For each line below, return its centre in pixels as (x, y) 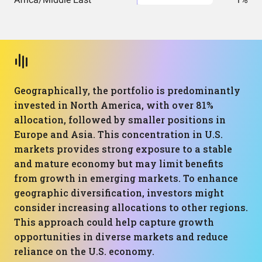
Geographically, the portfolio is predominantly (127, 90)
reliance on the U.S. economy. (84, 251)
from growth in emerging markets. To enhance (126, 178)
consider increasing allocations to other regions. (131, 207)
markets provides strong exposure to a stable (123, 149)
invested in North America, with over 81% (114, 105)
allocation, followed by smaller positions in (120, 120)
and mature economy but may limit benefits (119, 163)
